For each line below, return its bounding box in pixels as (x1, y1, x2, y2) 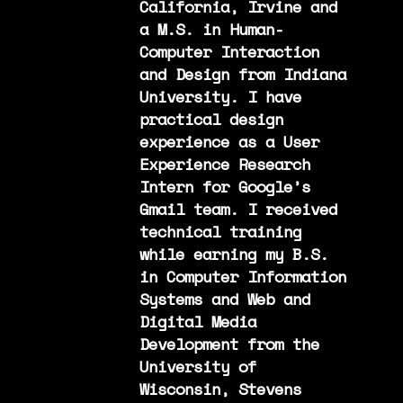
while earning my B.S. (139, 241, 328, 265)
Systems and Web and (139, 286, 310, 310)
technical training (139, 219, 301, 243)
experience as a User (139, 129, 319, 153)
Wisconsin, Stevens (139, 376, 301, 400)
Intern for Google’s (139, 174, 310, 198)
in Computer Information (139, 264, 346, 288)
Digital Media (139, 309, 256, 333)
